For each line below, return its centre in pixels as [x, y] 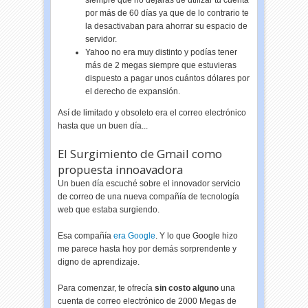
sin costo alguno [187, 288]
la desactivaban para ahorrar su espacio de [167, 26]
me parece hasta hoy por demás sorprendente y [147, 249]
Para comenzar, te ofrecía [107, 288]
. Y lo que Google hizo [197, 236]
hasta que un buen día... [103, 126]
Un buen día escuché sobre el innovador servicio [150, 184]
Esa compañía [86, 236]
